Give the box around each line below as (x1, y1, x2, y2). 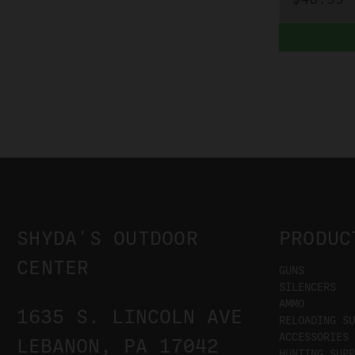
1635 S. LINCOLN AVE (17, 306, 242, 329)
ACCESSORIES (278, 331, 349, 344)
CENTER (17, 257, 90, 280)
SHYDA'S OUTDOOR (17, 227, 198, 250)
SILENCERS (278, 281, 336, 294)
